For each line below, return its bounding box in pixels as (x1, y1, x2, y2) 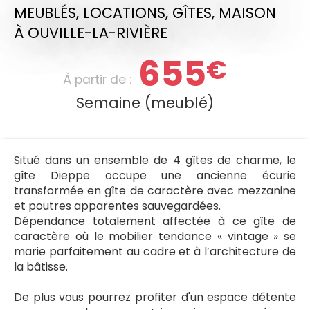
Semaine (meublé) (75, 92, 214, 113)
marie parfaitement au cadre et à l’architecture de (14, 243, 296, 259)
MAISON (219, 2, 276, 23)
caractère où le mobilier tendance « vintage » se (14, 228, 296, 244)
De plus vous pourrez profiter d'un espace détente (14, 289, 296, 305)
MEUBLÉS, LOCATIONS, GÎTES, (14, 2, 219, 23)
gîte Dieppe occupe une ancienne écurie (14, 167, 296, 183)
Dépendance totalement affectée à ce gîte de (14, 212, 296, 229)
